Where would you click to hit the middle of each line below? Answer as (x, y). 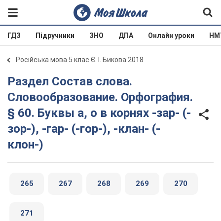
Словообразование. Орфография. (100, 97)
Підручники (55, 36)
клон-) (25, 145)
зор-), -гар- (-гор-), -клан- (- (84, 129)
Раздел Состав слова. (11, 81)
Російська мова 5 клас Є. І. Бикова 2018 (80, 60)
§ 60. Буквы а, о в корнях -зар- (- (99, 113)
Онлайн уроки (171, 36)
